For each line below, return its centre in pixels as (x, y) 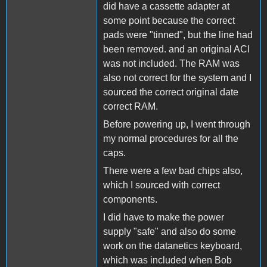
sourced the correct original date (171, 92)
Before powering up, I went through (177, 124)
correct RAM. (131, 106)
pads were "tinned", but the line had (178, 35)
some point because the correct (169, 20)
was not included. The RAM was (171, 63)
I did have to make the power (164, 217)
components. (130, 199)
